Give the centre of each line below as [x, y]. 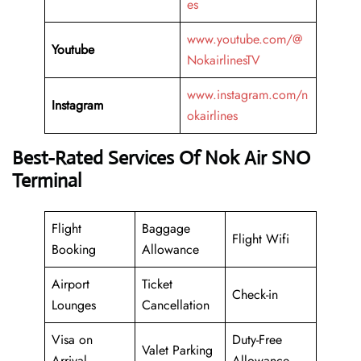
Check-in [255, 295]
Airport [71, 284]
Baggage [166, 229]
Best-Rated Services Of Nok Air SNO [161, 158]
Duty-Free [257, 340]
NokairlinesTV [224, 60]
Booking [74, 250]
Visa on [72, 340]
